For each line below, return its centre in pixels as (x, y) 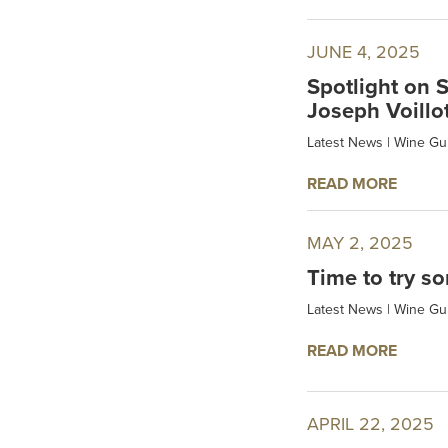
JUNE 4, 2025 (363, 52)
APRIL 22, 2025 (370, 423)
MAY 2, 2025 (360, 243)
